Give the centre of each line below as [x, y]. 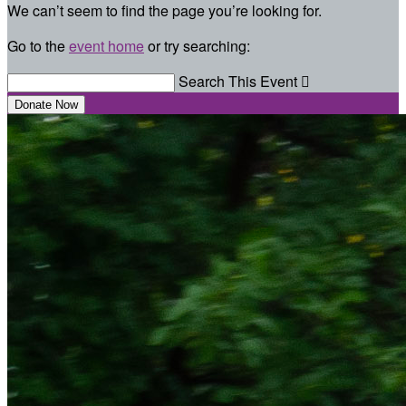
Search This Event [238, 82]
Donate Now [46, 105]
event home [106, 46]
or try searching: [197, 46]
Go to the [38, 46]
